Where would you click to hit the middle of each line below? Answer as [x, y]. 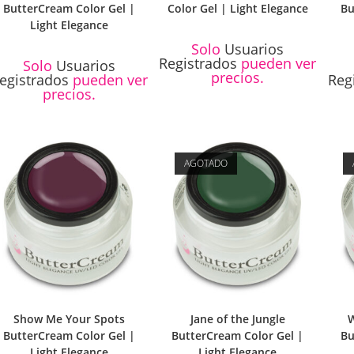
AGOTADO [205, 163]
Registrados [198, 64]
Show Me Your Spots [70, 319]
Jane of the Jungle [237, 319]
